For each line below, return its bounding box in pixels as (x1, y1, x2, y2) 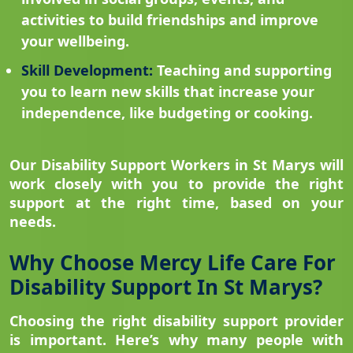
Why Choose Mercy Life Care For (9, 248, 336, 277)
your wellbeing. (21, 32, 129, 51)
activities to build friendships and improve (21, 10, 318, 30)
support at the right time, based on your (9, 193, 344, 213)
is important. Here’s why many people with (9, 330, 344, 350)
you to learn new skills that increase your (21, 82, 314, 102)
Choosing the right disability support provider (9, 311, 344, 331)
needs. (9, 212, 56, 232)
